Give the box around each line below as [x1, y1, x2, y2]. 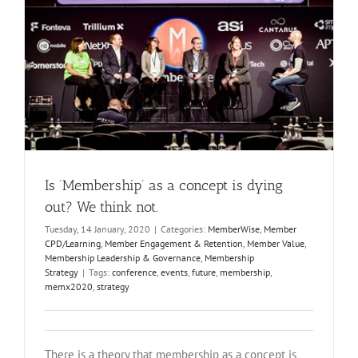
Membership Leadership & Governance [45, 252, 201, 265]
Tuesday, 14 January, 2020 [45, 223, 150, 236]
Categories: [161, 223, 208, 236]
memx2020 [45, 280, 93, 293]
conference [112, 266, 157, 279]
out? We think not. [45, 198, 158, 217]
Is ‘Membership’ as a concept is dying [45, 177, 283, 195]
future [192, 266, 216, 279]
